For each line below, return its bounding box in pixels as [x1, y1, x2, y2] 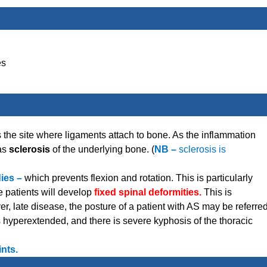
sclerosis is [179, 144, 226, 155]
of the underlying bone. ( [52, 144, 154, 155]
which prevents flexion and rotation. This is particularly [24, 173, 253, 184]
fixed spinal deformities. [94, 187, 204, 198]
